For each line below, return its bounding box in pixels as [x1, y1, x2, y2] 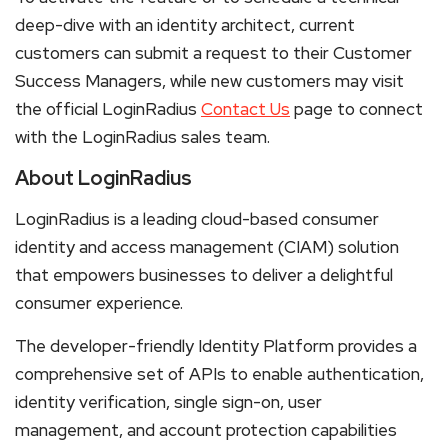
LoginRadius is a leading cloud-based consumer [15, 207, 379, 230]
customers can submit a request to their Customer [15, 41, 412, 64]
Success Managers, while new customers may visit [15, 69, 404, 92]
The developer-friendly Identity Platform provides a [15, 334, 417, 357]
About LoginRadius [15, 164, 192, 191]
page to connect [290, 97, 423, 120]
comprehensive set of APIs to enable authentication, [15, 362, 424, 385]
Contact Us [201, 97, 290, 120]
